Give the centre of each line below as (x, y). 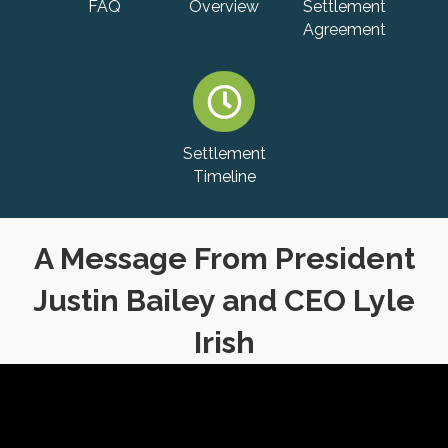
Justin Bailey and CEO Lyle (224, 301)
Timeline (224, 177)
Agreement (344, 29)
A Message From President (224, 259)
